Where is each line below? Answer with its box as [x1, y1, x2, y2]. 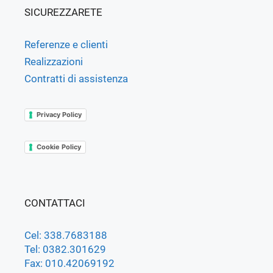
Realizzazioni [24, 55, 83, 68]
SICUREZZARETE [24, 6, 102, 19]
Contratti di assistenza [24, 73, 128, 85]
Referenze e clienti [24, 38, 108, 51]
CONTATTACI [24, 197, 85, 210]
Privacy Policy [37, 110, 82, 119]
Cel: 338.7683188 [24, 229, 107, 242]
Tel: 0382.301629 [24, 243, 106, 256]
